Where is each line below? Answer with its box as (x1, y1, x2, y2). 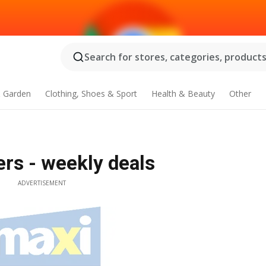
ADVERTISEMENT (17, 179, 66, 187)
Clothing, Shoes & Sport (45, 88, 138, 99)
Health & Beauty (151, 88, 215, 99)
